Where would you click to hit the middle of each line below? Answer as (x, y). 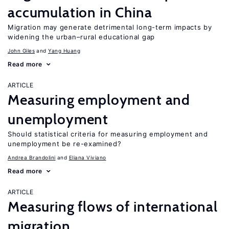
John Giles (21, 51)
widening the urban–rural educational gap (81, 37)
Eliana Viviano (87, 157)
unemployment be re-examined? (65, 144)
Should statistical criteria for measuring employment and (108, 134)
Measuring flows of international (113, 207)
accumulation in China (80, 12)
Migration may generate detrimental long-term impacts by (110, 27)
